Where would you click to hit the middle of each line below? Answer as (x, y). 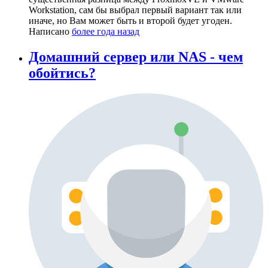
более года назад (106, 32)
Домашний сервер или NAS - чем (136, 57)
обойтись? (62, 73)
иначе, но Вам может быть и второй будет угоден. (130, 21)
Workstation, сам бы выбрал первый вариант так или (135, 10)
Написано (50, 32)
